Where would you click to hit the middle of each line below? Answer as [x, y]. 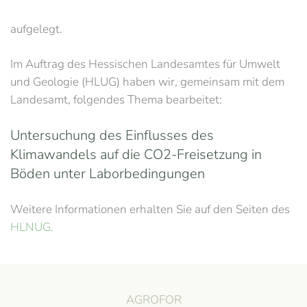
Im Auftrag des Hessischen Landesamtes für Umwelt [145, 64]
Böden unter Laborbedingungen [108, 174]
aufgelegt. [36, 29]
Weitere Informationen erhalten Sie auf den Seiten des [150, 209]
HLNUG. [32, 227]
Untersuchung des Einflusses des [112, 135]
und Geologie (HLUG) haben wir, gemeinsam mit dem [147, 82]
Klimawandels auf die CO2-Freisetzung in [136, 155]
